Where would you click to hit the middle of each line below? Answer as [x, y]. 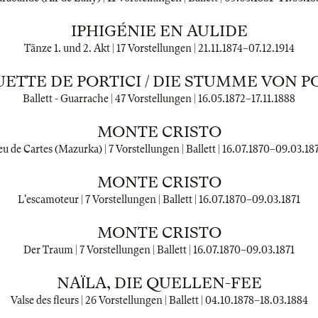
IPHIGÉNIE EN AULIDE [159, 31]
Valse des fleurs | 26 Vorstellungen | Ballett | [108, 300]
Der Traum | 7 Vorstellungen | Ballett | [108, 250]
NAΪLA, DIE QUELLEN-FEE [159, 283]
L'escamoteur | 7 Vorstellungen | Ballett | [108, 199]
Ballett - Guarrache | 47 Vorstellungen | [110, 99]
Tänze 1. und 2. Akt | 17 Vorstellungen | [111, 48]
